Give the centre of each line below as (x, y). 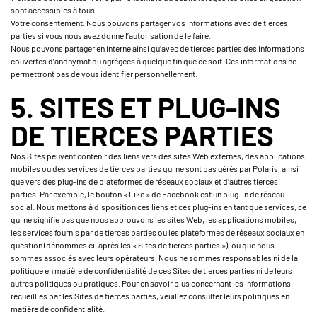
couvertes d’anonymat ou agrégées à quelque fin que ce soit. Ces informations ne (154, 61)
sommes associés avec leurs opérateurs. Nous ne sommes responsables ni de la (154, 258)
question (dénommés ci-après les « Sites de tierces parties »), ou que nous (143, 245)
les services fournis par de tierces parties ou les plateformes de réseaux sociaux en (157, 232)
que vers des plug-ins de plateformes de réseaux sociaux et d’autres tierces (144, 181)
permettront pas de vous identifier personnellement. (104, 74)
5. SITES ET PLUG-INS (146, 107)
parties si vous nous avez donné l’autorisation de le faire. (111, 35)
